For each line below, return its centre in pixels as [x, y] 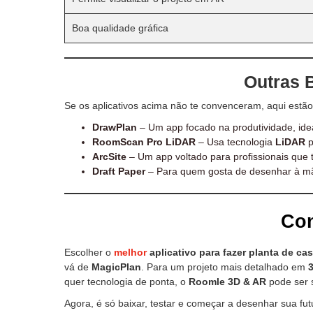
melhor [130, 252]
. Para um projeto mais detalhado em [225, 267]
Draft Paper [119, 171]
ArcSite [109, 156]
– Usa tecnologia [235, 141]
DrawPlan [115, 127]
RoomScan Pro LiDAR [144, 141]
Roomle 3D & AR [227, 281]
